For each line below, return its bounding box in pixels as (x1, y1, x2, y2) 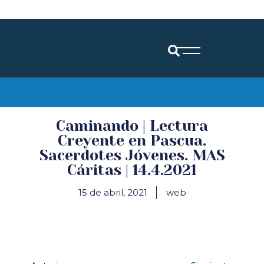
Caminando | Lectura (56, 117, 208, 134)
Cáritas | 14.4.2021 (67, 161, 197, 179)
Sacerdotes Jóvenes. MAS (39, 146, 225, 164)
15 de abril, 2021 (78, 186, 147, 198)
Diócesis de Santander (6, 78, 169, 95)
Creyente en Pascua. (58, 131, 206, 149)
